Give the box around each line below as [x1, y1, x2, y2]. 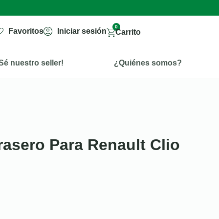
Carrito [115, 28, 141, 36]
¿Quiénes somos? [113, 58, 182, 67]
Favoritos [8, 27, 44, 35]
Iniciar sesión [57, 27, 107, 35]
